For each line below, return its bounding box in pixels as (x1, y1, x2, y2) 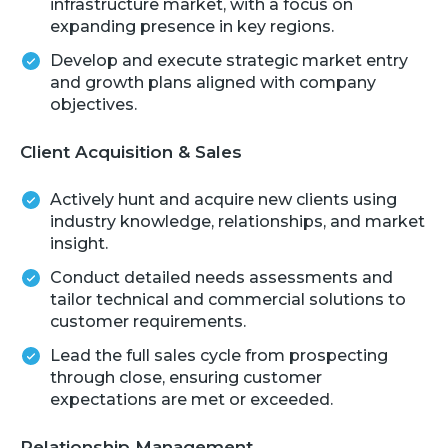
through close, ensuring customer (50, 367, 322, 387)
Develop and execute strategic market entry (50, 50, 408, 70)
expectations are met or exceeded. (50, 389, 333, 409)
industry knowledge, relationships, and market (50, 211, 425, 231)
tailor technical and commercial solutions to (50, 289, 406, 309)
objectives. (50, 94, 137, 114)
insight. (50, 233, 108, 253)
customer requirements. (50, 311, 246, 331)
